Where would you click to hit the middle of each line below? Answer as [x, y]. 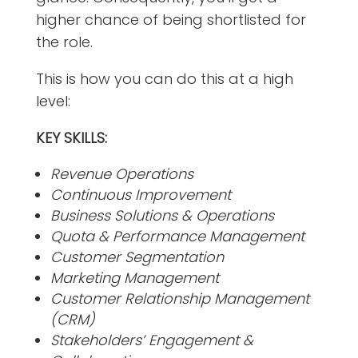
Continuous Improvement [140, 194]
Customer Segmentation [137, 257]
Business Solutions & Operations [162, 215]
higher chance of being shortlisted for [171, 19]
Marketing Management [134, 277]
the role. [64, 42]
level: [53, 101]
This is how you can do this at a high [164, 78]
